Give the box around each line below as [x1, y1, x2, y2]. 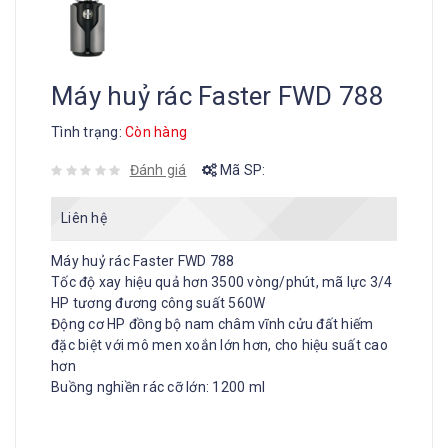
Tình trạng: [51, 123, 125, 140]
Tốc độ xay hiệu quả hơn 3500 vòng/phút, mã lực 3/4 [51, 273, 393, 290]
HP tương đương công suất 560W [51, 294, 266, 311]
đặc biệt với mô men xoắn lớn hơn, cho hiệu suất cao [51, 336, 388, 353]
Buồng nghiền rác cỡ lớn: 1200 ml [51, 378, 265, 395]
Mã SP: [216, 161, 266, 178]
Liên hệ [61, 209, 107, 226]
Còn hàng [125, 123, 187, 140]
